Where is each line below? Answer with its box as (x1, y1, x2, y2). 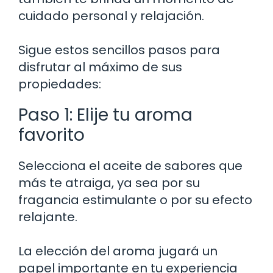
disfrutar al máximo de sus (18, 58, 182, 76)
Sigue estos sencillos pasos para (18, 41, 220, 58)
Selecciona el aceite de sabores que (18, 157, 243, 174)
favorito (18, 122, 85, 147)
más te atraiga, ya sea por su (18, 174, 200, 191)
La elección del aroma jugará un (18, 242, 218, 260)
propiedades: (18, 75, 101, 93)
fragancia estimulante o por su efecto (18, 191, 252, 208)
